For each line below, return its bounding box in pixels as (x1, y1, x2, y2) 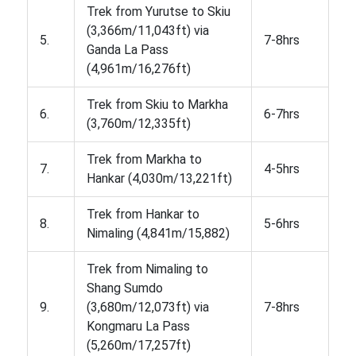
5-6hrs (263, 215, 300, 231)
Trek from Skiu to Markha (86, 96, 228, 112)
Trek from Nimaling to (86, 261, 208, 277)
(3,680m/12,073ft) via (86, 299, 209, 315)
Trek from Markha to (86, 151, 202, 167)
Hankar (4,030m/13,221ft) (86, 170, 232, 186)
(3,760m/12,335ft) (86, 115, 191, 131)
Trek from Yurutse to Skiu (86, 3, 230, 19)
